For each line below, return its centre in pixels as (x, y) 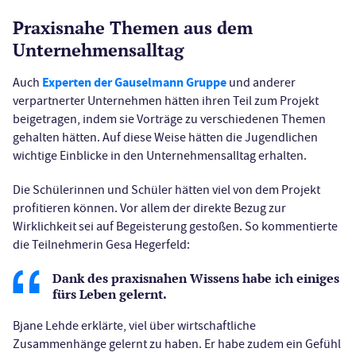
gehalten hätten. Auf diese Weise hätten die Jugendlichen (165, 137)
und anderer (261, 82)
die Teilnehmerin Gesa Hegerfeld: (101, 244)
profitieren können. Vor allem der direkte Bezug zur (149, 208)
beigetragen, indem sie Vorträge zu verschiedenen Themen (169, 119)
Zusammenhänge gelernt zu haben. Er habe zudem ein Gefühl (177, 344)
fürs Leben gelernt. (110, 294)
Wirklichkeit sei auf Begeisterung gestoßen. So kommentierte (175, 226)
